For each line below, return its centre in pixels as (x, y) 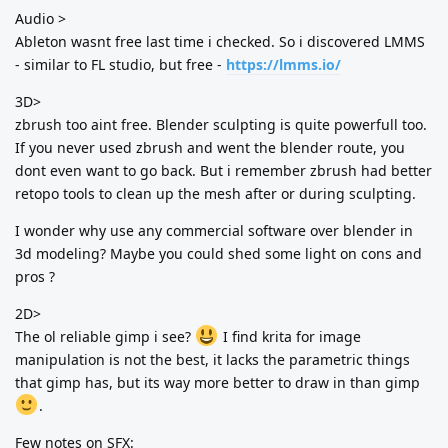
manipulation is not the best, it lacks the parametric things (212, 359)
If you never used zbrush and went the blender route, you (210, 147)
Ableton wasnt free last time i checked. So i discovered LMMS (220, 41)
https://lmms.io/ (283, 64)
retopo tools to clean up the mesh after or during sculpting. (215, 193)
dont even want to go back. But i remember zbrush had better (223, 170)
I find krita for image (289, 336)
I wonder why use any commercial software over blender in (214, 230)
